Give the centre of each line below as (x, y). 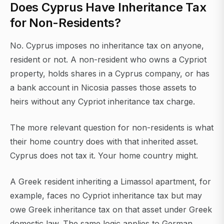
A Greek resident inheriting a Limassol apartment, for (110, 182)
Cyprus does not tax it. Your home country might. (104, 156)
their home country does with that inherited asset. (104, 142)
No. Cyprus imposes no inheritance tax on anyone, (107, 46)
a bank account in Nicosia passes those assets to (103, 88)
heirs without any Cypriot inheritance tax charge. (102, 102)
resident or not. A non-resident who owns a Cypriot (108, 60)
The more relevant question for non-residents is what (112, 128)
